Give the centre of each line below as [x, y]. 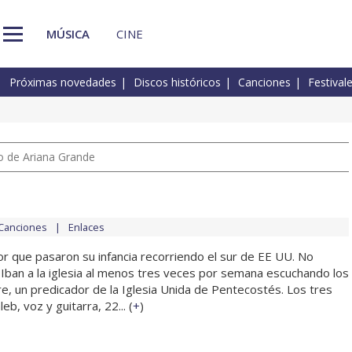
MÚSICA [68, 33]
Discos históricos [177, 82]
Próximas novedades [63, 82]
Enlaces [86, 227]
